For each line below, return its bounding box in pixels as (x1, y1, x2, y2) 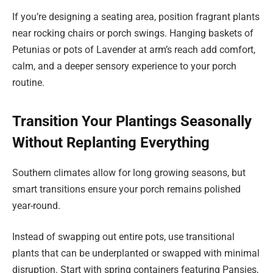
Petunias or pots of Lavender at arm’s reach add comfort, (12, 44, 255, 56)
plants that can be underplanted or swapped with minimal (12, 247, 260, 260)
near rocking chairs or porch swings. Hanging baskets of (12, 27, 253, 40)
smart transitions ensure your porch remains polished (12, 183, 241, 195)
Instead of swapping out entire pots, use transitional (12, 231, 235, 243)
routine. (12, 77, 44, 89)
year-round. (12, 199, 60, 211)
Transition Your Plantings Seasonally (12, 112, 252, 130)
